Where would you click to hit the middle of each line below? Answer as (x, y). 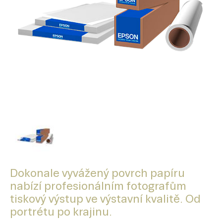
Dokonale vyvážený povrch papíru (97, 173)
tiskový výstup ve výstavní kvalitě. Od (105, 199)
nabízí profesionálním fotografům (98, 186)
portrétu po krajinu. (61, 212)
